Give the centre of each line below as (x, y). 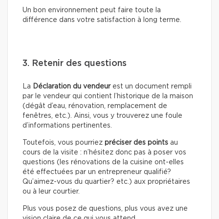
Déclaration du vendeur (72, 87)
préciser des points (136, 143)
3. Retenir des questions (75, 64)
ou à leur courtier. (51, 192)
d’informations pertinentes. (67, 126)
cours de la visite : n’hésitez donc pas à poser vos (104, 153)
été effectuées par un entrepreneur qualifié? (97, 172)
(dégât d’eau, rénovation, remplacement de (95, 106)
